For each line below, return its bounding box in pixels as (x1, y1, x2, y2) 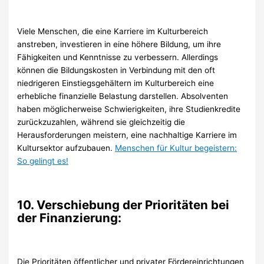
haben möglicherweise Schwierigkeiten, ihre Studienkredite (17, 104, 241, 114)
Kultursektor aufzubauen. (17, 143, 115, 153)
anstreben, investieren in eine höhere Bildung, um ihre (17, 39, 222, 49)
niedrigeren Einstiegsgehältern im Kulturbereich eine (17, 78, 214, 88)
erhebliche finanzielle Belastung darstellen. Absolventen (17, 91, 229, 101)
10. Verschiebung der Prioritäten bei (17, 197, 230, 212)
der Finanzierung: (17, 210, 122, 225)
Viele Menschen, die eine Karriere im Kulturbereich (17, 27, 209, 37)
